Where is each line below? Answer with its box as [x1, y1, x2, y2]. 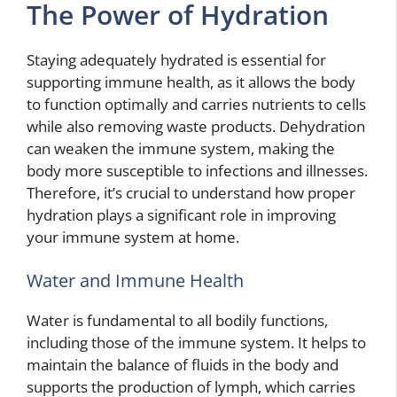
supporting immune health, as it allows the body [27, 71, 355, 92]
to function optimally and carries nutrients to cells [27, 93, 366, 114]
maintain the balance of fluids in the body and [27, 354, 339, 376]
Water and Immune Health [27, 269, 244, 293]
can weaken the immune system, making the [27, 137, 335, 159]
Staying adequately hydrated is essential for [27, 49, 326, 70]
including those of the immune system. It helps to [27, 332, 366, 354]
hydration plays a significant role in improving [27, 204, 336, 225]
